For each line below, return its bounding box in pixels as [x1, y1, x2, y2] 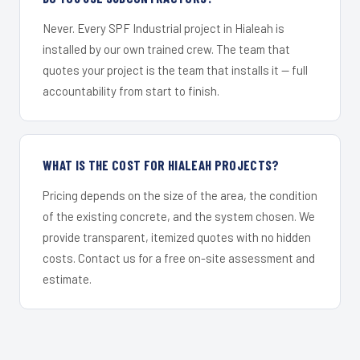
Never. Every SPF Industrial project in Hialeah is [43, 21, 284, 36]
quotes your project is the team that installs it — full [43, 63, 308, 78]
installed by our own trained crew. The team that [43, 42, 290, 57]
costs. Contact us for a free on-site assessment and [43, 251, 315, 266]
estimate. [43, 272, 92, 287]
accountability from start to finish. [43, 84, 219, 99]
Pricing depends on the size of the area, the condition [43, 188, 317, 203]
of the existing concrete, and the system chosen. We [43, 209, 315, 224]
